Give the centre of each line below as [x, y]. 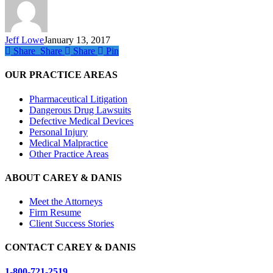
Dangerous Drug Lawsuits [80, 110]
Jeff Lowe [24, 40]
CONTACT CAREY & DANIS [70, 247]
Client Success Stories [72, 224]
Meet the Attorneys [66, 202]
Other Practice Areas [69, 154]
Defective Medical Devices [81, 121]
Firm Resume [55, 213]
